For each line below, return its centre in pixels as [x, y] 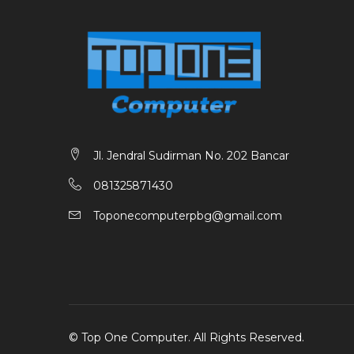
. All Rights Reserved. [246, 338]
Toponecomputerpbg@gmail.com [188, 216]
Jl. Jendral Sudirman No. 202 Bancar [191, 156]
